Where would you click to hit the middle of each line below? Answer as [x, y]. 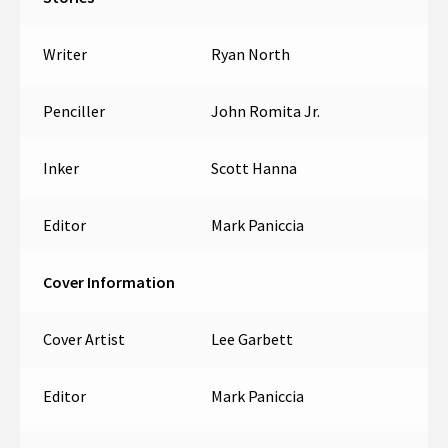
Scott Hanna [253, 168]
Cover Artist [83, 339]
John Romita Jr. [265, 111]
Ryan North [250, 54]
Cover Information [108, 282]
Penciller [73, 111]
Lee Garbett [251, 339]
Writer [64, 54]
